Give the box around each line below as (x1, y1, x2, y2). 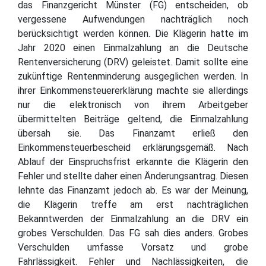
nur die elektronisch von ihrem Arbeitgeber (18, 99, 248, 110)
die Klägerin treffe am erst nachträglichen (18, 198, 248, 210)
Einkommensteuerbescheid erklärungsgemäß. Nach (18, 141, 248, 153)
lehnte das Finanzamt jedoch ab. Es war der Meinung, (18, 184, 248, 196)
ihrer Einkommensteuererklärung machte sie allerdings (18, 84, 248, 96)
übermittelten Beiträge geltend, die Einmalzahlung (18, 113, 248, 125)
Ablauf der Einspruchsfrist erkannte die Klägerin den (18, 156, 248, 167)
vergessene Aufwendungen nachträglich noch (18, 13, 248, 25)
